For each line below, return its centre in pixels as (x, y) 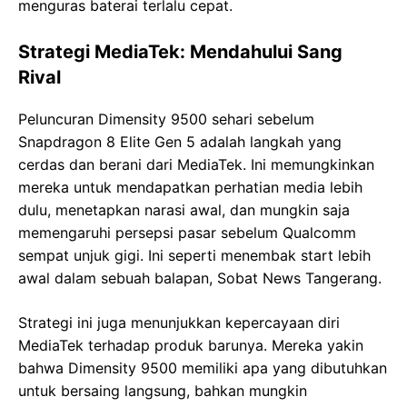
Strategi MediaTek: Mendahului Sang (180, 52)
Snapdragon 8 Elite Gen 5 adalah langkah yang (180, 142)
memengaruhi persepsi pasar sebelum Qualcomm (187, 233)
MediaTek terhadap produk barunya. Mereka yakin (191, 346)
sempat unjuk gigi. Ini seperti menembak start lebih (194, 256)
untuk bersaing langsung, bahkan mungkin (163, 391)
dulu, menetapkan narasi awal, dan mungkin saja (184, 210)
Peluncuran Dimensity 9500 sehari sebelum (166, 119)
